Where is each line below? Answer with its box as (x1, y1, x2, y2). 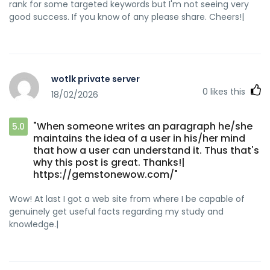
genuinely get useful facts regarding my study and (9, 205, 224, 218)
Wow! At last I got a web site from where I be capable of (9, 192, 245, 205)
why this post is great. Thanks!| (33, 155, 185, 169)
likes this (208, 85, 248, 98)
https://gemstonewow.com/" (33, 167, 178, 181)
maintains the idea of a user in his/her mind (33, 131, 245, 145)
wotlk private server (51, 73, 140, 86)
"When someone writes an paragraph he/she (33, 119, 253, 133)
